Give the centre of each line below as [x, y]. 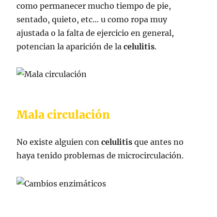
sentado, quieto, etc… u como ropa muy [92, 19]
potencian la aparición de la [69, 46]
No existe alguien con [59, 142]
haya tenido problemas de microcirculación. [100, 156]
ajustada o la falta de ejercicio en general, [95, 33]
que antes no [158, 142]
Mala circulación [63, 115]
